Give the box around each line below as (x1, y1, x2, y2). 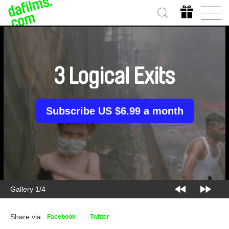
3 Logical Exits (54, 65, 175, 88)
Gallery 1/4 (10, 185, 45, 193)
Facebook (47, 213, 76, 220)
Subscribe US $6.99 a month (45, 105, 184, 117)
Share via (10, 213, 41, 221)
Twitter (90, 213, 109, 220)
